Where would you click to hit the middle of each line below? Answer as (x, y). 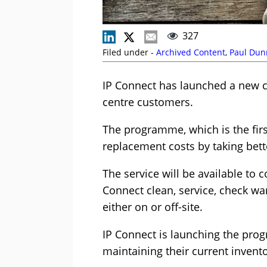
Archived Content (191, 52)
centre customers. (148, 102)
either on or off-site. (153, 207)
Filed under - (129, 52)
